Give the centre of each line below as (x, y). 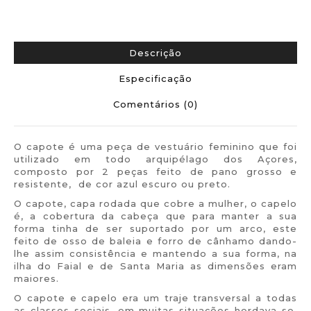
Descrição (155, 53)
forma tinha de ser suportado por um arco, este (155, 228)
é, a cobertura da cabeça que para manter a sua (155, 216)
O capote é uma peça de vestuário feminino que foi (155, 146)
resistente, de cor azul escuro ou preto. (122, 184)
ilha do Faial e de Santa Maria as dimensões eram (155, 266)
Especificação (155, 78)
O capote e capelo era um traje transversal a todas (155, 298)
